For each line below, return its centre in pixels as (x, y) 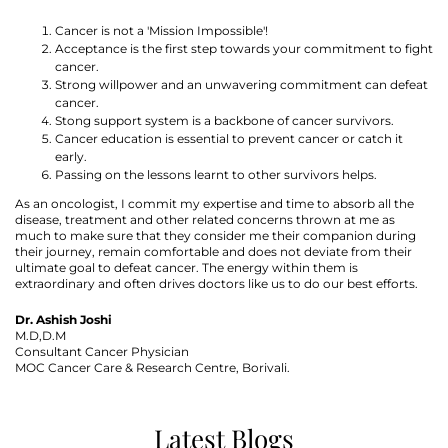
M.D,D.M (40, 336)
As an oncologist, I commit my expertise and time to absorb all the (214, 204)
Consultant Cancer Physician (102, 352)
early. (71, 157)
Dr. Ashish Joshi (63, 320)
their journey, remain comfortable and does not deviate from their (213, 252)
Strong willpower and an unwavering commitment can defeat (241, 85)
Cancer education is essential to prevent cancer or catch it (229, 139)
